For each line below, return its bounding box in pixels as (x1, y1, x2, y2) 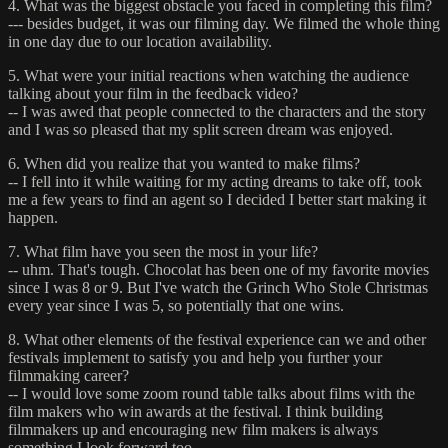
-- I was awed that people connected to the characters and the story (8, 103, 426, 121)
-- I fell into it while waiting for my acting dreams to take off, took (8, 173, 422, 191)
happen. (8, 209, 58, 227)
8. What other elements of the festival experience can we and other (8, 331, 426, 349)
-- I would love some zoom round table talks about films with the (8, 385, 415, 403)
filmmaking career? (8, 367, 129, 385)
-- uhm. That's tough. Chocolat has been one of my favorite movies (8, 261, 429, 279)
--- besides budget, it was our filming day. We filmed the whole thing (8, 15, 440, 33)
